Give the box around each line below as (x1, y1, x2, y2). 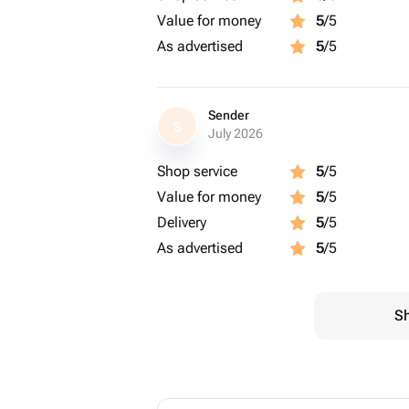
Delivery (157, 214, 206, 231)
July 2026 (208, 126, 263, 141)
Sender (208, 108, 249, 122)
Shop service (157, 163, 237, 180)
